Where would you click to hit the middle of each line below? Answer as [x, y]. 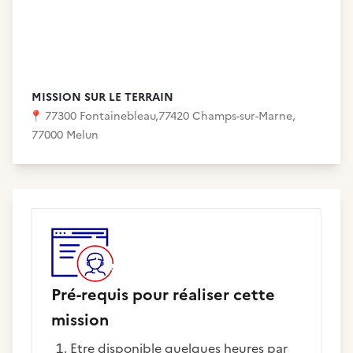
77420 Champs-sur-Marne [225, 116]
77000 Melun [65, 135]
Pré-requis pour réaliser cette [163, 295]
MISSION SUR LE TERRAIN [102, 97]
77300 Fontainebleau [100, 116]
